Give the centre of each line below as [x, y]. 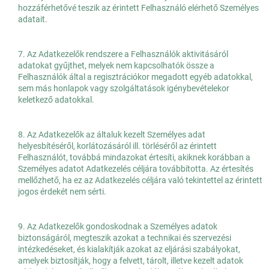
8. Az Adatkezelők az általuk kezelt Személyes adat [112, 135]
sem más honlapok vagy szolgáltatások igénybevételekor [124, 89]
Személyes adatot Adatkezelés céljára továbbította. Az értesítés [136, 169]
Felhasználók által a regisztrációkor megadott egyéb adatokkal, [135, 77]
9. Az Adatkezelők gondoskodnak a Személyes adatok [118, 227]
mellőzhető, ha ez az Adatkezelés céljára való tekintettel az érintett [140, 180]
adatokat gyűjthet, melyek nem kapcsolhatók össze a [116, 66]
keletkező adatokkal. [56, 100]
